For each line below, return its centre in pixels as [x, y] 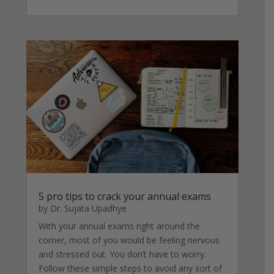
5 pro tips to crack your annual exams [125, 196]
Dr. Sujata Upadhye [89, 208]
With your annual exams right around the [120, 226]
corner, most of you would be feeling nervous [129, 240]
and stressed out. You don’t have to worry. [124, 254]
